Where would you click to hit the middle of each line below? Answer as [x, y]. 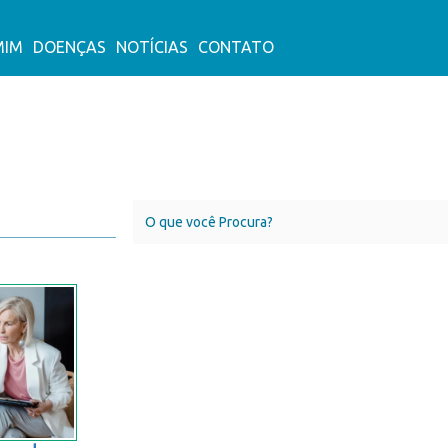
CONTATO [235, 47]
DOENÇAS [69, 47]
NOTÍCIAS [151, 47]
